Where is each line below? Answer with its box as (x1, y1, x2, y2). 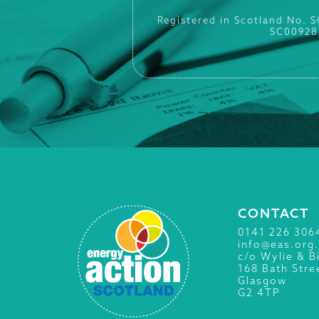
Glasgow (238, 273, 288, 287)
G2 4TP (238, 286, 281, 299)
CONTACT (238, 205, 310, 222)
